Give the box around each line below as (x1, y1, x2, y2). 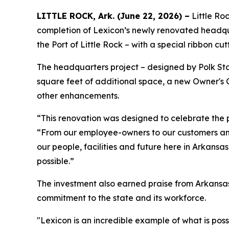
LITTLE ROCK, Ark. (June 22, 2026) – (37, 11, 190, 21)
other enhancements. (37, 90, 121, 101)
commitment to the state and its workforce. (37, 193, 206, 203)
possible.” (37, 156, 74, 167)
